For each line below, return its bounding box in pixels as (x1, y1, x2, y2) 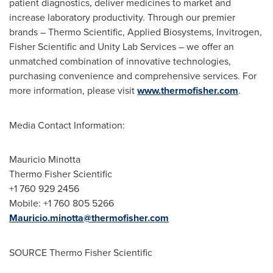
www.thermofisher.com (137, 83, 238, 97)
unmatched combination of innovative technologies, (9, 54, 231, 68)
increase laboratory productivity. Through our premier (9, 10, 235, 24)
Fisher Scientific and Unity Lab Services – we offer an (9, 40, 234, 53)
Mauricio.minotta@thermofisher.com (9, 211, 169, 225)
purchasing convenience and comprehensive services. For (9, 69, 257, 82)
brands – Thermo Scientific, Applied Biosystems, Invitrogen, (9, 25, 262, 38)
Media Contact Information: (9, 118, 125, 132)
